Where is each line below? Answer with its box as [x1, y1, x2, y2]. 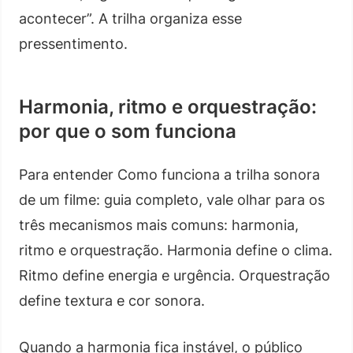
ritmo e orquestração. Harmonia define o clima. [19, 241, 333, 258]
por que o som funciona [19, 119, 236, 143]
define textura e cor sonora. [19, 292, 205, 309]
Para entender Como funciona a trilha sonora [19, 165, 320, 183]
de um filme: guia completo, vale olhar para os [19, 191, 325, 208]
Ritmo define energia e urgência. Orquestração [19, 266, 330, 284]
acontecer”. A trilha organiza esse [19, 9, 242, 27]
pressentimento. [19, 35, 128, 52]
